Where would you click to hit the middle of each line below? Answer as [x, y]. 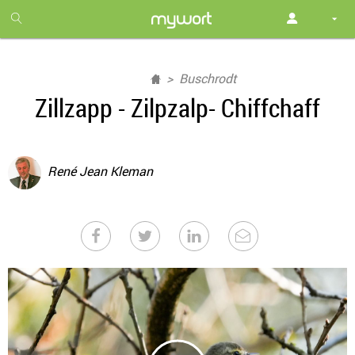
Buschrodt [208, 78]
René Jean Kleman [100, 172]
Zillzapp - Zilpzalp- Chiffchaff [177, 107]
